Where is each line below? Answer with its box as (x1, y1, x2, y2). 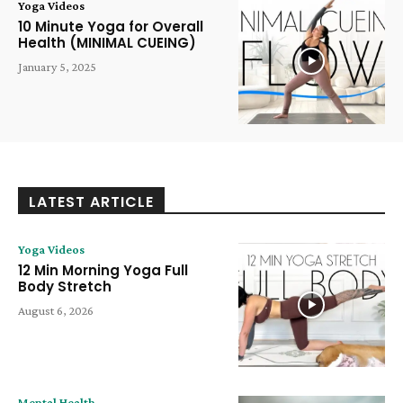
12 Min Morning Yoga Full (18, 260, 188, 280)
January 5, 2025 (18, 58, 96, 74)
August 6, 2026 (18, 302, 94, 318)
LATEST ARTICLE (29, 191, 154, 212)
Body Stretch (18, 276, 112, 296)
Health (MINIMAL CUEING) (18, 32, 196, 52)
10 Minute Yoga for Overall (18, 16, 203, 36)
